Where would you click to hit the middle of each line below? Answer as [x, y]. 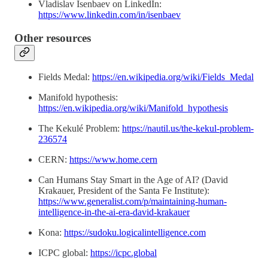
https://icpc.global [124, 253]
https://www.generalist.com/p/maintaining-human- [133, 202]
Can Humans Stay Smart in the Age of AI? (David [133, 180]
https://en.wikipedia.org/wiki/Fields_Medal [173, 77]
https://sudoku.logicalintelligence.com [135, 233]
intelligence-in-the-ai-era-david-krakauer [114, 212]
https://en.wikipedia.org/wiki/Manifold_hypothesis [133, 108]
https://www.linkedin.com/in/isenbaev [109, 14]
